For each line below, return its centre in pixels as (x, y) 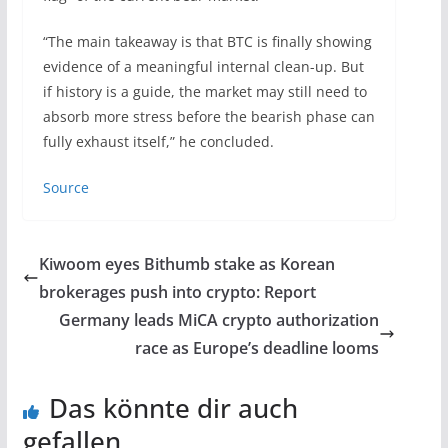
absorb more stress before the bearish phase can (208, 116)
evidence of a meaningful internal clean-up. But (203, 66)
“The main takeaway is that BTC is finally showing (207, 41)
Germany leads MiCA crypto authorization (219, 319)
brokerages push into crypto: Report (177, 291)
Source (65, 187)
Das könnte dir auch (173, 407)
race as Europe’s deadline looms (257, 347)
